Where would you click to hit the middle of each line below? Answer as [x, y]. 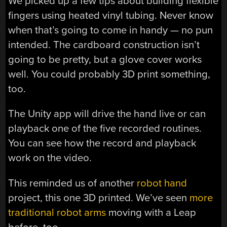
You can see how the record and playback [102, 143]
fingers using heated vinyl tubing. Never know [111, 15]
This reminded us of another [73, 183]
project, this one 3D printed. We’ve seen [99, 198]
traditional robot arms [57, 212]
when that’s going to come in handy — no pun [111, 30]
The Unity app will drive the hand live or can [107, 114]
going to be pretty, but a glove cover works [105, 59]
